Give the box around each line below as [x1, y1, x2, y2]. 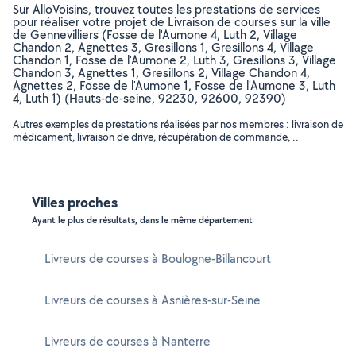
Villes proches [32, 192, 118, 212]
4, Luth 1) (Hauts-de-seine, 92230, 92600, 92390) [13, 90, 286, 106]
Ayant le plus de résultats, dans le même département [32, 214, 253, 226]
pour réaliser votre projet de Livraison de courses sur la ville [13, 14, 331, 30]
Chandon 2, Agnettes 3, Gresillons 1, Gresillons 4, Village [13, 39, 314, 56]
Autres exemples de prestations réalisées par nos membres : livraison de [13, 117, 343, 131]
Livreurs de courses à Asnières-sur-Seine [44, 292, 261, 308]
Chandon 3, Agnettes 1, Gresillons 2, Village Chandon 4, [13, 64, 310, 81]
